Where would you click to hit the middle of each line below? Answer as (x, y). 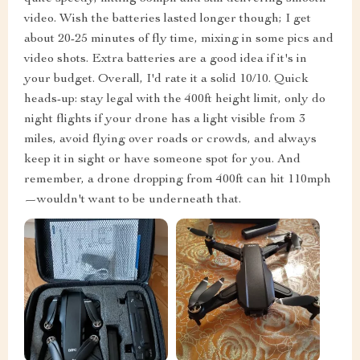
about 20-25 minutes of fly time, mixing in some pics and (179, 39)
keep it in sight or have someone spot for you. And (162, 160)
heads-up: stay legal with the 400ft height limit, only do (175, 99)
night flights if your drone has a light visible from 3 (165, 119)
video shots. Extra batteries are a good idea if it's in (166, 59)
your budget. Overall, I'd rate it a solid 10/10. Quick (166, 79)
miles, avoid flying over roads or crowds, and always (170, 139)
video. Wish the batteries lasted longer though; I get (168, 19)
